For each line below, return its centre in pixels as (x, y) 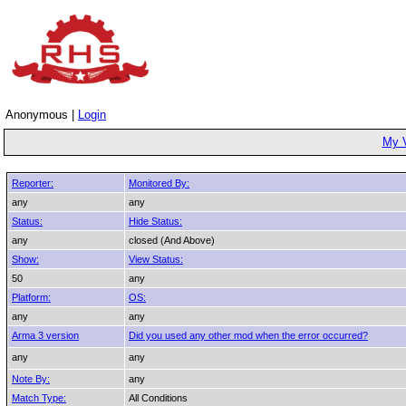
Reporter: (33, 183)
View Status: (156, 259)
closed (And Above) (172, 240)
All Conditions (158, 398)
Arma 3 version (45, 335)
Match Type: (39, 398)
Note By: (31, 379)
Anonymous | (42, 115)
